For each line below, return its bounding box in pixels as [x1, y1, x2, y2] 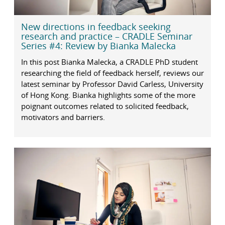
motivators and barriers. [21, 111, 105, 122]
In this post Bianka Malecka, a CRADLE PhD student [21, 56, 198, 67]
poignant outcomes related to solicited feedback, [21, 100, 189, 111]
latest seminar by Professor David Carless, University [21, 78, 203, 89]
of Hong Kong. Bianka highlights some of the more [21, 89, 195, 100]
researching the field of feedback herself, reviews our [21, 67, 204, 78]
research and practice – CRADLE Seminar [21, 30, 192, 43]
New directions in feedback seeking [21, 21, 171, 33]
